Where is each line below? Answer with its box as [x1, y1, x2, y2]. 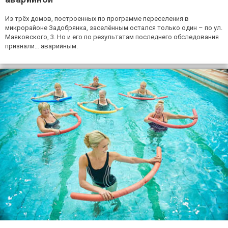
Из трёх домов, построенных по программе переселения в [5, 15, 189, 23]
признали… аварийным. [5, 42, 78, 50]
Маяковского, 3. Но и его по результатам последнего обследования [5, 33, 219, 41]
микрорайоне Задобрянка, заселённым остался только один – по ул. [5, 24, 222, 32]
